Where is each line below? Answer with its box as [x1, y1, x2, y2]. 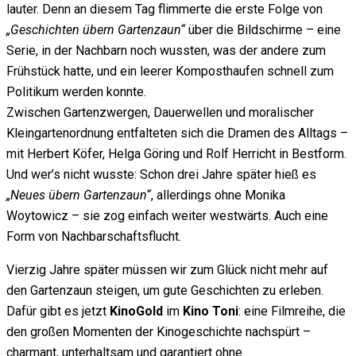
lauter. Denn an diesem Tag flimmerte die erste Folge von [6, 2, 323, 17]
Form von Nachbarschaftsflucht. [6, 229, 181, 245]
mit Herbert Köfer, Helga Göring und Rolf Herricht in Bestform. [6, 146, 346, 162]
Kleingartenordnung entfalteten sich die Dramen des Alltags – [6, 126, 348, 141]
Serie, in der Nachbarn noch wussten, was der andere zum [6, 43, 326, 59]
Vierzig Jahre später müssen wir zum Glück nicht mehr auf [6, 262, 328, 278]
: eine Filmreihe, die [238, 304, 346, 319]
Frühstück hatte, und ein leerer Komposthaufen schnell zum [6, 64, 334, 79]
